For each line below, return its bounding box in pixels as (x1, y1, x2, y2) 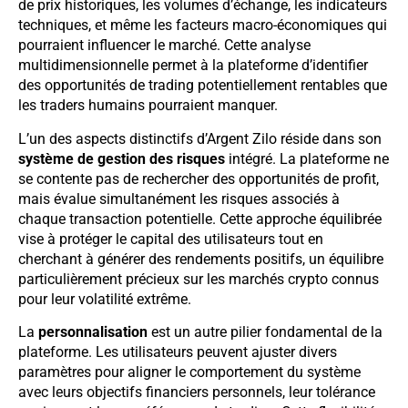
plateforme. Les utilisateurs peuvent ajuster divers (18, 343, 337, 362)
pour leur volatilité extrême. (18, 290, 191, 308)
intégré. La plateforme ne (225, 149, 389, 168)
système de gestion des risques (18, 149, 225, 168)
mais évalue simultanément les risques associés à (18, 189, 340, 208)
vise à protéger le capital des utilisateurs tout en (18, 229, 323, 248)
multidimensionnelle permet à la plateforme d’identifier (18, 56, 368, 75)
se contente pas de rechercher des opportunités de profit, (18, 169, 379, 188)
